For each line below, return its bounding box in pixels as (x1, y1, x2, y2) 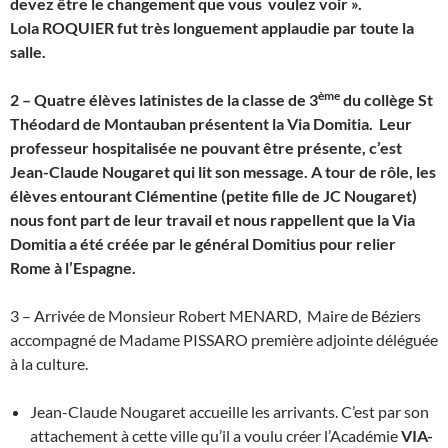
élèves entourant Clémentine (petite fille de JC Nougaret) (10, 185, 417, 205)
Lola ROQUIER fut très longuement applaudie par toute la (10, 17, 414, 37)
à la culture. (10, 353, 88, 373)
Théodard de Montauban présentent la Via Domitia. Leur (10, 113, 412, 133)
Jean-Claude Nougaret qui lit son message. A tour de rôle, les (10, 161, 436, 181)
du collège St (340, 89, 433, 109)
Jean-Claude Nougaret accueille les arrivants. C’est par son (30, 401, 429, 421)
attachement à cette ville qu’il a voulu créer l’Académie (30, 425, 401, 445)
